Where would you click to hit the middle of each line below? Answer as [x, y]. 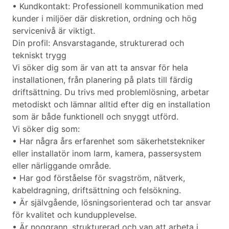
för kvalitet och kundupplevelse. [74, 215]
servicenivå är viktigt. [54, 31]
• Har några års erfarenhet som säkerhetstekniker [109, 141]
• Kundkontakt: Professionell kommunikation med [108, 6]
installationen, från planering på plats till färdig [102, 80]
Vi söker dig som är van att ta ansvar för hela [100, 68]
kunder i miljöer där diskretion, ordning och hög [105, 19]
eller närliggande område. [62, 166]
